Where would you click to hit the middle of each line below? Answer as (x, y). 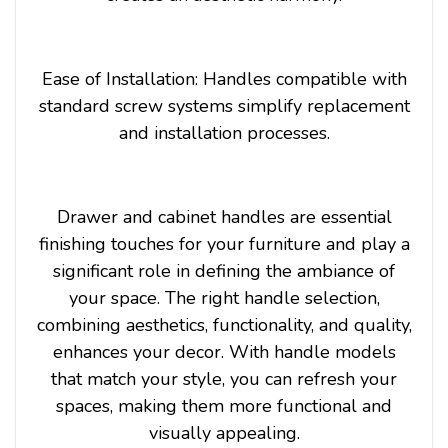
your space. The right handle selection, (224, 297)
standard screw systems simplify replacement (224, 105)
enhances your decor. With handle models (224, 351)
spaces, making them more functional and (224, 405)
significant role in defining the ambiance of (224, 270)
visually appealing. (224, 432)
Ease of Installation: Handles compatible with (224, 78)
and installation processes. (224, 132)
